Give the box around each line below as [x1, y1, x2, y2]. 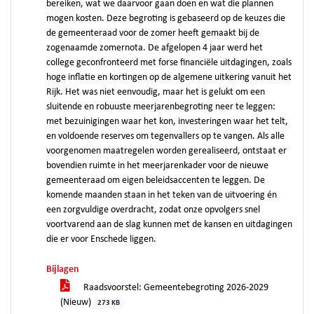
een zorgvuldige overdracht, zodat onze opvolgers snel [46, 205, 260, 215]
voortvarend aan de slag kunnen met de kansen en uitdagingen [46, 219, 292, 230]
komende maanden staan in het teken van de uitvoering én [46, 190, 277, 200]
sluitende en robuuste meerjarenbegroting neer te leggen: [46, 102, 275, 112]
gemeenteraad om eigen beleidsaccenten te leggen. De [46, 175, 265, 186]
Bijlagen [46, 264, 79, 275]
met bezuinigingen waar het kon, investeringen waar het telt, [46, 116, 288, 127]
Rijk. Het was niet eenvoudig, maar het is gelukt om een [46, 87, 265, 97]
